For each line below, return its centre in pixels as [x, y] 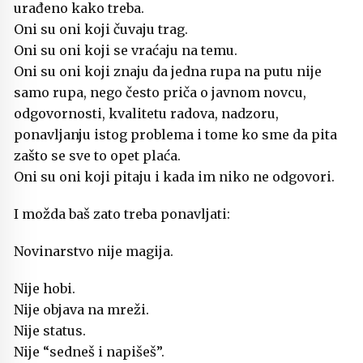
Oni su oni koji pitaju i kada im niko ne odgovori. [174, 177]
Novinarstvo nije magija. [94, 252]
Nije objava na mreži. [81, 310]
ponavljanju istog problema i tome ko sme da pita [175, 135]
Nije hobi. [45, 289]
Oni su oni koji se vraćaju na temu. [126, 51]
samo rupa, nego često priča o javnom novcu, [160, 93]
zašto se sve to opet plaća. [97, 156]
